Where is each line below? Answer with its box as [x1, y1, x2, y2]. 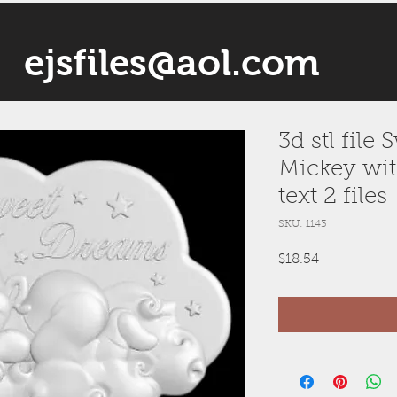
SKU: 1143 [278, 219, 327, 230]
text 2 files [278, 186, 387, 209]
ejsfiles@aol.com [24, 42, 320, 83]
